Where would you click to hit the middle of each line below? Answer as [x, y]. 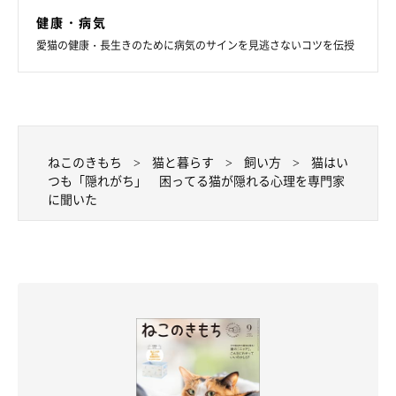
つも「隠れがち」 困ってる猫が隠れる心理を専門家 [196, 180]
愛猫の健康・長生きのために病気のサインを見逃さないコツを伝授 [195, 45]
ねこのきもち [85, 161]
